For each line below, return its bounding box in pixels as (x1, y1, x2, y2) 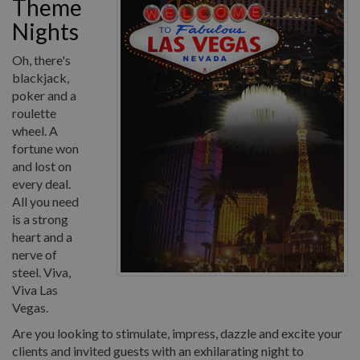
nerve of (12, 247, 57, 262)
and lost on (12, 158, 72, 174)
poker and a (12, 88, 76, 103)
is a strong (12, 211, 68, 227)
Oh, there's (12, 52, 71, 67)
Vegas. (12, 300, 48, 315)
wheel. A (12, 123, 58, 138)
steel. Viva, (12, 264, 71, 280)
